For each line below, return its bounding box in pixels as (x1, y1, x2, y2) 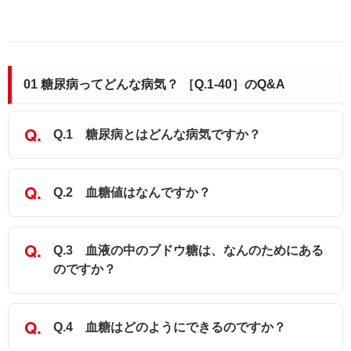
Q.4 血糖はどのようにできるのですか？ (53, 320, 286, 335)
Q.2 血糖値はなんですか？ (53, 186, 211, 200)
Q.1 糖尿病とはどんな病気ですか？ (53, 128, 261, 142)
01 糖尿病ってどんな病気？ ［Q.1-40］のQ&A (24, 78, 285, 92)
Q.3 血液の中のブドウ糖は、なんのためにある (53, 244, 324, 258)
